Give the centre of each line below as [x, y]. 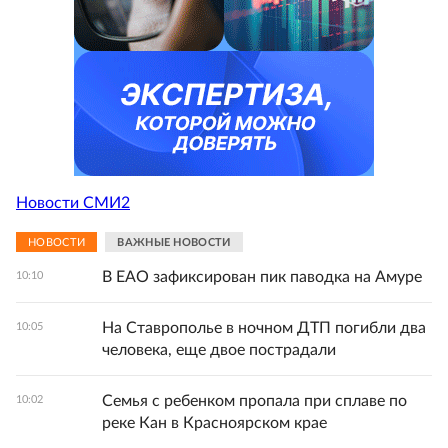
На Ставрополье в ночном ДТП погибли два [264, 328]
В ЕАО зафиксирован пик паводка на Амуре [262, 277]
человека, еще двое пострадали [219, 350]
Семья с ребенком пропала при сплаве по [254, 401]
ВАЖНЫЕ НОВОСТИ [174, 242]
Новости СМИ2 [73, 202]
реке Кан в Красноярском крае [214, 423]
